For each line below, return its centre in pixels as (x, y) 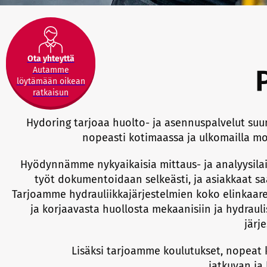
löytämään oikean (51, 81)
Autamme (51, 70)
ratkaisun (51, 92)
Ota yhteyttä (51, 58)
